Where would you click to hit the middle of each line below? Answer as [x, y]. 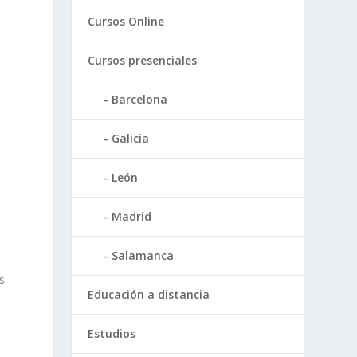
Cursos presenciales [143, 61]
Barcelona [140, 100]
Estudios [112, 334]
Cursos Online [126, 22]
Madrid [132, 217]
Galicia [131, 139]
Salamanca [143, 256]
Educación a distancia [149, 295]
